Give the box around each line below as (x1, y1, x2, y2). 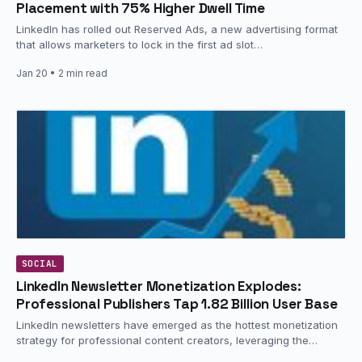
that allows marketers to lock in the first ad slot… (16, 38, 263, 51)
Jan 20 (16, 66, 48, 79)
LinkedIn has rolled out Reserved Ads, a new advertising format (16, 23, 338, 36)
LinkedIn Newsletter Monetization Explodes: (16, 276, 301, 295)
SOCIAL (22, 257, 58, 269)
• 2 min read (48, 66, 107, 79)
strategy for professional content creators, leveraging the (16, 333, 309, 347)
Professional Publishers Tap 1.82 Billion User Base (16, 294, 338, 313)
